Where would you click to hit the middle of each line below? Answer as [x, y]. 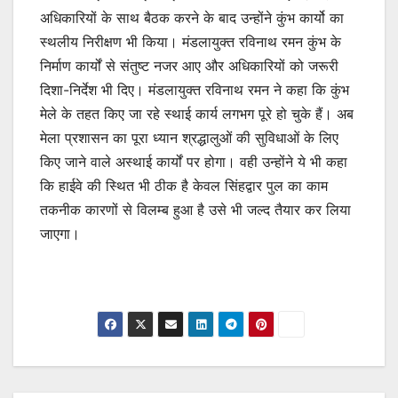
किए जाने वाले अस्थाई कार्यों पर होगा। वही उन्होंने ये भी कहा [194, 161]
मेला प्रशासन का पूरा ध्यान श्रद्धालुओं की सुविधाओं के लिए [189, 137]
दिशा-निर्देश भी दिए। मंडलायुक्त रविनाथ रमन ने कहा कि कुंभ [195, 89]
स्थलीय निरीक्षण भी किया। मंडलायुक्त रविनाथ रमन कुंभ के [191, 41]
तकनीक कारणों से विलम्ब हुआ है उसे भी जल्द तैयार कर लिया [195, 209]
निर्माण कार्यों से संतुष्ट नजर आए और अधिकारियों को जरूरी [189, 65]
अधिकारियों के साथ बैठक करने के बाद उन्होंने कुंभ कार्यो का [192, 17]
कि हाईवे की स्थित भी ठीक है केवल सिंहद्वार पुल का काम [184, 185]
